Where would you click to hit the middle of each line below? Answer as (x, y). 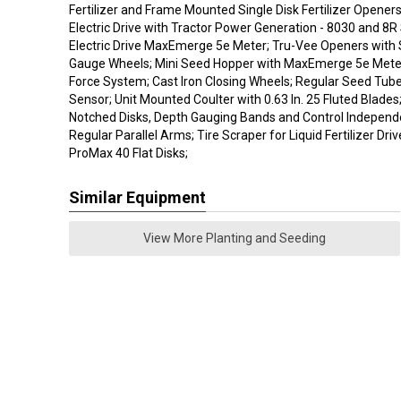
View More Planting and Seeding (235, 238)
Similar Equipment (137, 197)
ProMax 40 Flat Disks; (128, 153)
